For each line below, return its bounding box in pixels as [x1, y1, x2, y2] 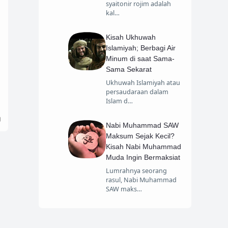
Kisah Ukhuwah [106, 33, 156, 42]
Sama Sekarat [106, 65, 152, 74]
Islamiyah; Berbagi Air [106, 44, 176, 52]
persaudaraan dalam [106, 88, 169, 97]
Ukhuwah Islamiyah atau [106, 78, 181, 88]
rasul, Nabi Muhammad [106, 176, 177, 185]
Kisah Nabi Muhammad [106, 142, 182, 151]
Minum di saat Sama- [106, 54, 175, 63]
